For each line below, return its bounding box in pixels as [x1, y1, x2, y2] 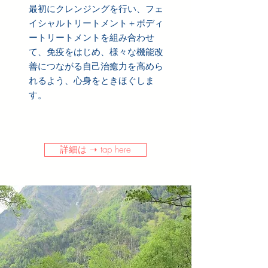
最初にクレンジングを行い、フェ [29, 4, 163, 14]
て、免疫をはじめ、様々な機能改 [29, 47, 163, 57]
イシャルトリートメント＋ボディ [29, 18, 163, 29]
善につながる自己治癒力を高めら [29, 61, 163, 72]
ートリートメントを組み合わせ [29, 32, 154, 43]
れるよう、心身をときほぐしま [29, 75, 154, 86]
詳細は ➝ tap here [60, 144, 131, 156]
